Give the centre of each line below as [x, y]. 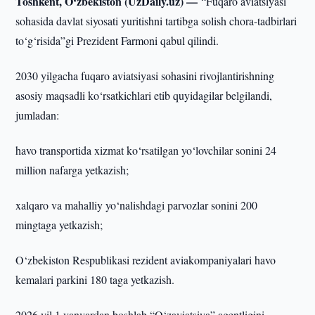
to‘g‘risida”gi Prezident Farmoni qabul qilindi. [117, 40]
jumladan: [38, 115]
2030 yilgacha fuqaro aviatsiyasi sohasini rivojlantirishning [145, 76]
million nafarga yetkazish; [72, 170]
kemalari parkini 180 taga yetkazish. [95, 279]
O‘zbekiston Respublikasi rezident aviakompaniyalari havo [146, 260]
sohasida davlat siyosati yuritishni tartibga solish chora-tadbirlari [156, 21]
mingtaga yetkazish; [59, 225]
